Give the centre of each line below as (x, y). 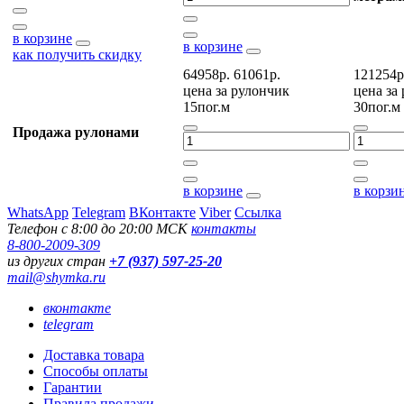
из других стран (58, 261)
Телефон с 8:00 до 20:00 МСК (99, 229)
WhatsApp (38, 212)
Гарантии (73, 387)
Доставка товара (94, 355)
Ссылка (258, 212)
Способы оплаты (96, 371)
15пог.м (207, 107)
